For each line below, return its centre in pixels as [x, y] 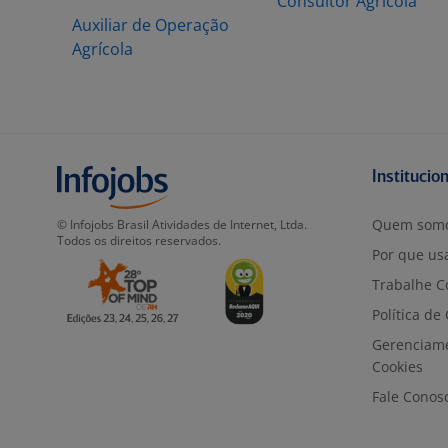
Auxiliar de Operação [150, 25]
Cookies [397, 366]
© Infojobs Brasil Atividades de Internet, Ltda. [182, 224]
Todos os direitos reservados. [139, 240]
